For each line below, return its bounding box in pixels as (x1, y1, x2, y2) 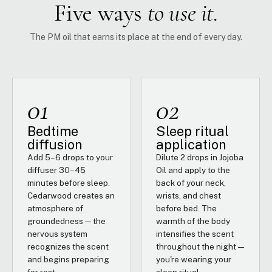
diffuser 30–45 (27, 165, 86, 175)
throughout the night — (156, 242, 244, 251)
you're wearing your (156, 254, 231, 264)
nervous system (27, 229, 87, 239)
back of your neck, (156, 178, 226, 188)
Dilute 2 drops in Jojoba (156, 152, 243, 162)
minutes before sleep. (27, 178, 110, 188)
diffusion (27, 137, 83, 152)
